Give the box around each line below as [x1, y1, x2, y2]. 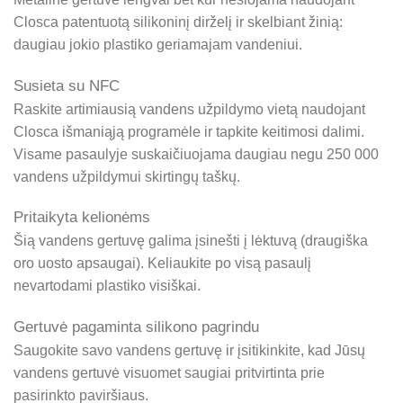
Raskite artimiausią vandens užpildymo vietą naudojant [13, 101, 365, 117]
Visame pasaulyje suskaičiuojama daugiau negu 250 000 [13, 146, 379, 162]
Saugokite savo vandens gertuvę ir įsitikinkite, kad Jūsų [13, 343, 365, 359]
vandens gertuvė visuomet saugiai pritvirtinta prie [13, 365, 325, 381]
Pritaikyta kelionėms [13, 209, 150, 227]
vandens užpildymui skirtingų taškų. [13, 168, 240, 184]
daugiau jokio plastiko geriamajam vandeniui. [13, 36, 302, 52]
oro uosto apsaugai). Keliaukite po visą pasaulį [13, 255, 311, 272]
